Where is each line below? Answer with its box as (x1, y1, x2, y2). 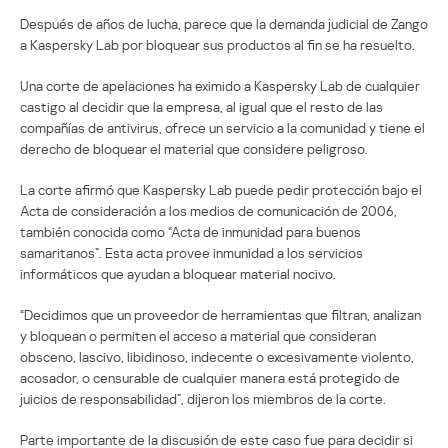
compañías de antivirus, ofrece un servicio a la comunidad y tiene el (20, 118, 425, 136)
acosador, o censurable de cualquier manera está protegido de (20, 368, 400, 386)
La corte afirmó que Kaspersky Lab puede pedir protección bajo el (20, 180, 422, 198)
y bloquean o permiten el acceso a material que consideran (20, 326, 376, 344)
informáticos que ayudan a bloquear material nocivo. (20, 264, 336, 282)
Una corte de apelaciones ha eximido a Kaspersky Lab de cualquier (20, 76, 420, 94)
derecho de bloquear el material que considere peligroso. (20, 139, 368, 157)
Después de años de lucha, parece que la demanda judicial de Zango (20, 14, 428, 32)
